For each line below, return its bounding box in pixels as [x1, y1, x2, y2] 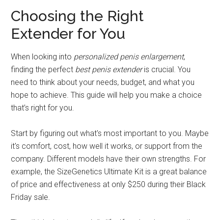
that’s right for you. [11, 103, 75, 112]
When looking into [11, 52, 74, 61]
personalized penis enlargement [74, 52, 184, 61]
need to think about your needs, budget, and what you [11, 77, 195, 87]
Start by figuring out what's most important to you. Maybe [11, 128, 209, 138]
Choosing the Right [11, 7, 144, 25]
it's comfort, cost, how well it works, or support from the [11, 141, 203, 151]
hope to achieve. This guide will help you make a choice [11, 90, 202, 100]
